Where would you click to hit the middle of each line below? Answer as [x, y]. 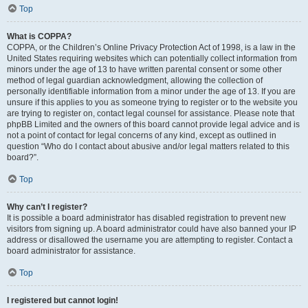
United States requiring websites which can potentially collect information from [152, 58]
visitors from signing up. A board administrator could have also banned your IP [152, 229]
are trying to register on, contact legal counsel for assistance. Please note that [151, 113]
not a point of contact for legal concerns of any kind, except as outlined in [142, 135]
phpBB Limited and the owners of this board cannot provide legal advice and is [153, 124]
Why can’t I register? [47, 207]
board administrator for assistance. [71, 251]
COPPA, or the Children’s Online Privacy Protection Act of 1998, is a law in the [151, 47]
